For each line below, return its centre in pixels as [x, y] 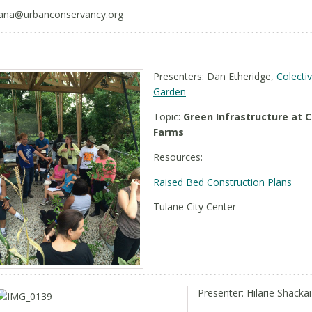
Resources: [178, 157]
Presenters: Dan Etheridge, [215, 76]
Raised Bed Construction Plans [223, 182]
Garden [170, 92]
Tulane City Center [195, 206]
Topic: [168, 117]
